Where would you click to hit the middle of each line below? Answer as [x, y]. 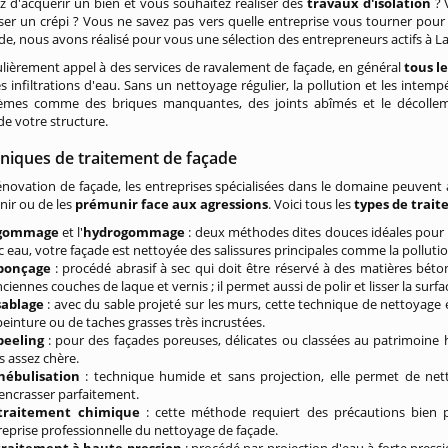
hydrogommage [136, 232]
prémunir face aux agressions [172, 204]
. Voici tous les [311, 204]
